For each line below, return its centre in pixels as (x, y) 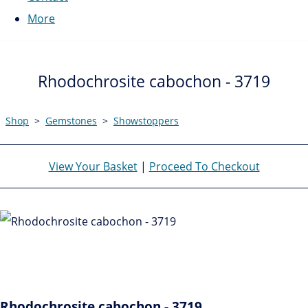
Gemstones (71, 120)
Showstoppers (146, 120)
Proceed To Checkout (204, 166)
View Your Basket (93, 166)
